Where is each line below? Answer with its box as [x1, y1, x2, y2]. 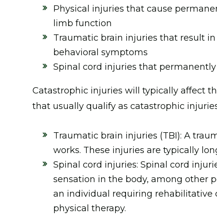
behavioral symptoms [53, 47, 148, 58]
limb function [53, 18, 112, 29]
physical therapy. [53, 203, 126, 214]
